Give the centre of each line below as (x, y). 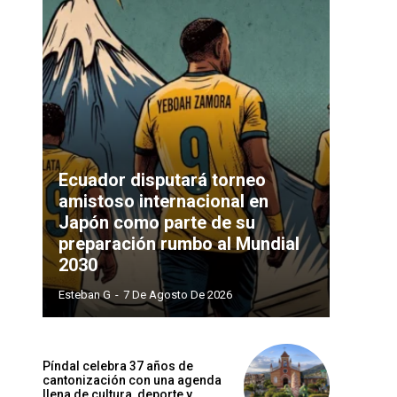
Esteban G (85, 294)
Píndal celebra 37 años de (118, 366)
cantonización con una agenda (132, 380)
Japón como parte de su (157, 222)
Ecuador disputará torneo (162, 179)
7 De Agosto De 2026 (178, 294)
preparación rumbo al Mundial (179, 243)
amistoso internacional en (163, 201)
